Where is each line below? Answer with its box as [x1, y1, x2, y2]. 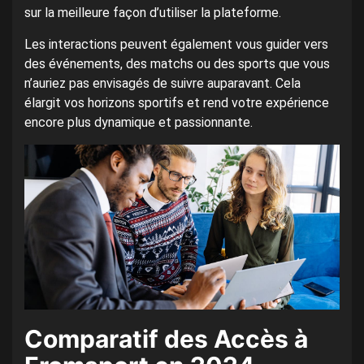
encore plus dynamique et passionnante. [24, 115, 253, 131]
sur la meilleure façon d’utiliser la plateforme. [24, 5, 281, 21]
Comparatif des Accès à [24, 324, 308, 354]
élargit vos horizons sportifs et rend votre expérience [24, 95, 329, 111]
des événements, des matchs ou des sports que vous [24, 56, 330, 72]
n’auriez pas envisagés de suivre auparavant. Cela [24, 76, 301, 92]
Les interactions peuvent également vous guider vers [24, 37, 328, 53]
